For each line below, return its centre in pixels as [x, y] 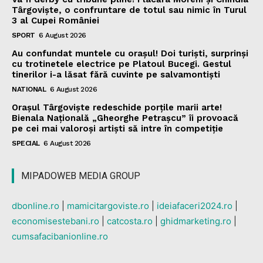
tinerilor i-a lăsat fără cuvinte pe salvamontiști [116, 75]
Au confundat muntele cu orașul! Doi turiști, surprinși [130, 54]
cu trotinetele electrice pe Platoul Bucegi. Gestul [122, 64]
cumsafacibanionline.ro [60, 237]
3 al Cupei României [55, 21]
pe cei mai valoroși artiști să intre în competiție [117, 129]
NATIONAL [29, 90]
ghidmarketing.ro [196, 221]
